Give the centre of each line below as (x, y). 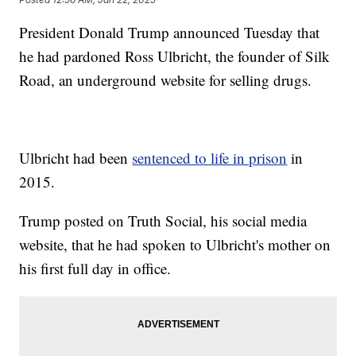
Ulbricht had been (76, 158)
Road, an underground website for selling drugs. (166, 80)
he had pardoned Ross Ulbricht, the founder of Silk (175, 56)
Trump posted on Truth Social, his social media (163, 221)
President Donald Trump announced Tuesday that (170, 33)
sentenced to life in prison (210, 158)
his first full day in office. (95, 269)
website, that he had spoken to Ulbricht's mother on (175, 245)
